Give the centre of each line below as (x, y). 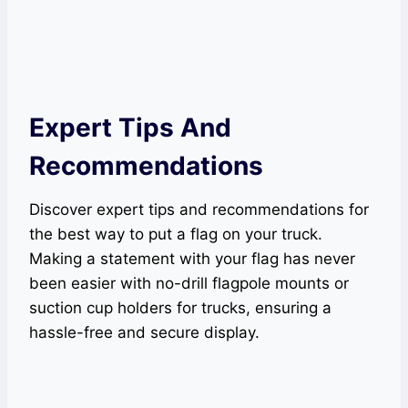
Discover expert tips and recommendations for (199, 209)
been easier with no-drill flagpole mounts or (189, 283)
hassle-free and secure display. (144, 332)
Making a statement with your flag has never (192, 259)
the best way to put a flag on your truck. (176, 234)
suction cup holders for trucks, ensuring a (180, 308)
